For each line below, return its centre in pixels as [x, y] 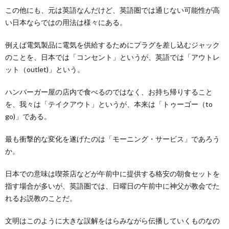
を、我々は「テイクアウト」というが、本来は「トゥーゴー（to [109, 104]
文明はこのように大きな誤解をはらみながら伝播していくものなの [112, 221]
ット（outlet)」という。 [45, 70]
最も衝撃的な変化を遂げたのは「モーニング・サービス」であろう [112, 139]
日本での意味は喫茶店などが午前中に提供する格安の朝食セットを [112, 174]
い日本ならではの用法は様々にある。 [66, 22]
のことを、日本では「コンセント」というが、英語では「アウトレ [112, 57]
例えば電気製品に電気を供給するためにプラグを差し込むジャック [112, 45]
